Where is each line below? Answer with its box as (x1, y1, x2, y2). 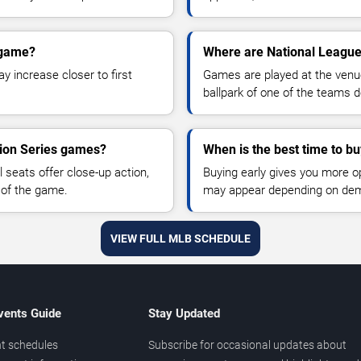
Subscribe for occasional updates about (147, 338, 346, 351)
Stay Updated (147, 305, 220, 321)
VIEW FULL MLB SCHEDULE (110, 231, 251, 245)
